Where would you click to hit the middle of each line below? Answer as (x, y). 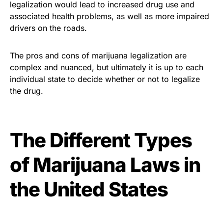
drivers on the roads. (48, 28)
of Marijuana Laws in (105, 165)
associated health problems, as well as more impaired (110, 16)
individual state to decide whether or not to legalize (105, 79)
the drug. (27, 91)
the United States (89, 189)
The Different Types (101, 140)
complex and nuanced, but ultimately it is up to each (107, 67)
